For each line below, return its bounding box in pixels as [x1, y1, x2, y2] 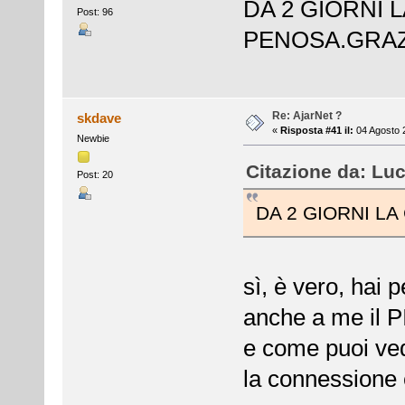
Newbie [76, 133, 109, 145]
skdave [77, 110, 122, 127]
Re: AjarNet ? [271, 109, 342, 123]
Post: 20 [76, 169, 113, 181]
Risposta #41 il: [279, 125, 353, 137]
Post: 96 [76, 6, 113, 18]
